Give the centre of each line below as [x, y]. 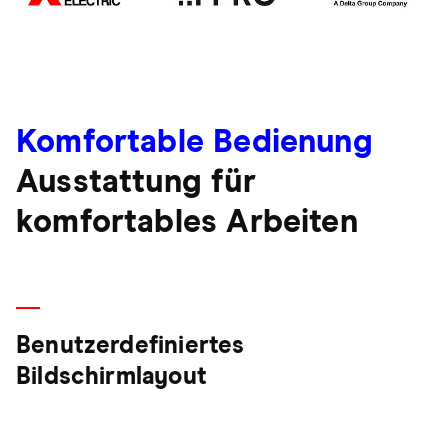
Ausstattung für [136, 183]
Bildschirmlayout [111, 377]
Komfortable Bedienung [194, 143]
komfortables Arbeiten [187, 223]
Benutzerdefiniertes [130, 346]
